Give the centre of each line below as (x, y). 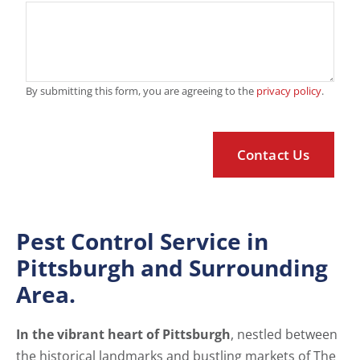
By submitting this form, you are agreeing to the (141, 91)
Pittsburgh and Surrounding (172, 268)
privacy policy (289, 91)
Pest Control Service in (142, 241)
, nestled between (284, 335)
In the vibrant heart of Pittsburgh (123, 335)
